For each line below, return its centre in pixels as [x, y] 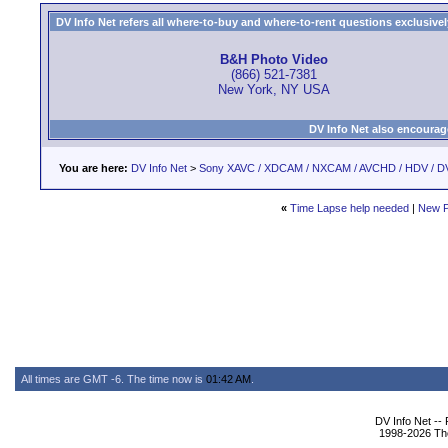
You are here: [93, 168]
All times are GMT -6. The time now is [113, 379]
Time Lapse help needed [349, 208]
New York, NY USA [273, 90]
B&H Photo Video [273, 60]
